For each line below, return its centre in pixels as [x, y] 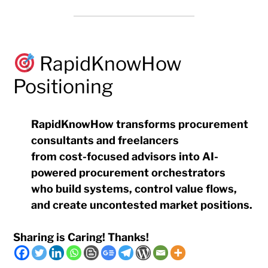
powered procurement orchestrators [129, 172]
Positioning [63, 86]
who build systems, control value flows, [134, 188]
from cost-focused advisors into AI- [125, 156]
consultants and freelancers [105, 140]
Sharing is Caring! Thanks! [81, 237]
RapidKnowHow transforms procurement [140, 124]
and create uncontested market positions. [142, 205]
